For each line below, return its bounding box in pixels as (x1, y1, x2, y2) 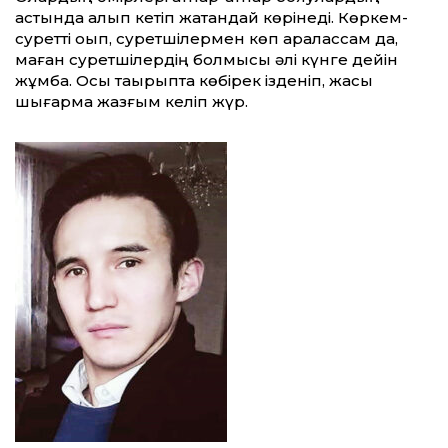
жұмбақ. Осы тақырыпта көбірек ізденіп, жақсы (15, 71, 373, 91)
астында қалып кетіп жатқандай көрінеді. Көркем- (15, 8, 408, 28)
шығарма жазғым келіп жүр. (15, 92, 248, 112)
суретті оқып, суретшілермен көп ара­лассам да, (15, 29, 398, 49)
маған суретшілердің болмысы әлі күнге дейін (15, 50, 398, 70)
